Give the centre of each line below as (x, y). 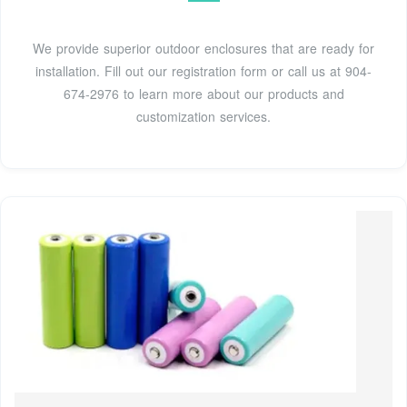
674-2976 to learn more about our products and (203, 94)
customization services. (203, 117)
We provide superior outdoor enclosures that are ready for (203, 49)
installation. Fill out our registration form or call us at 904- (203, 71)
